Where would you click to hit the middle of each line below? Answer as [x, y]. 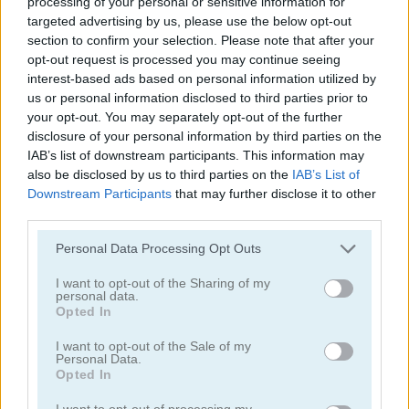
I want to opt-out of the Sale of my [153, 346]
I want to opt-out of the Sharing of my [163, 283]
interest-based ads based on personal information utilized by [202, 78]
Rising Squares [67, 300]
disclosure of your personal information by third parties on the [204, 136]
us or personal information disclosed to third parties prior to [198, 97]
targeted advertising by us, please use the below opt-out [189, 21]
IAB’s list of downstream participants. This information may [196, 155]
